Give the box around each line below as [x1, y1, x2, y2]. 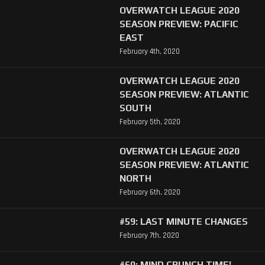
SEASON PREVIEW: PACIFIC [119, 18, 238, 29]
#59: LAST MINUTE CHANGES [119, 216, 248, 227]
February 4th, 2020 [119, 46, 180, 56]
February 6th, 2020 [119, 188, 180, 198]
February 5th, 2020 [119, 117, 180, 127]
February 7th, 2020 [119, 231, 179, 241]
